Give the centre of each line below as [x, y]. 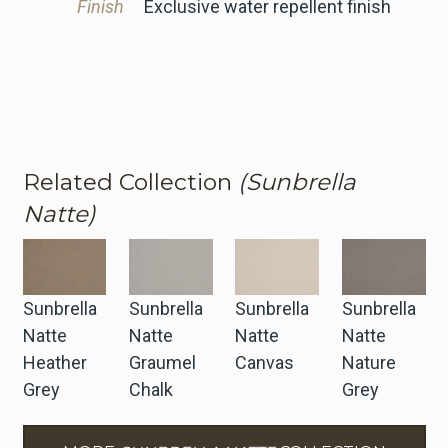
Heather [54, 362]
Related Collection [130, 181]
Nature [368, 362]
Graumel [162, 362]
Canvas [265, 362]
